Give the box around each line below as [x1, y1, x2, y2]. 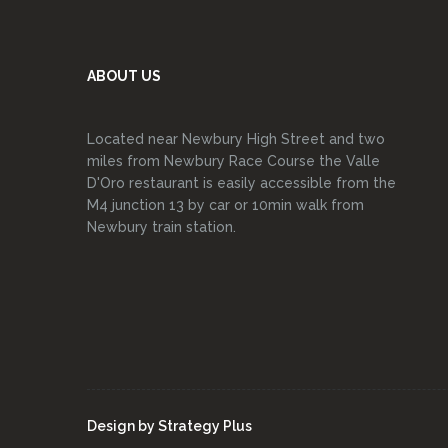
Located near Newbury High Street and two [87, 131, 385, 147]
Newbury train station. [87, 219, 236, 235]
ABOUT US [87, 68, 161, 84]
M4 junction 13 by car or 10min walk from [87, 197, 364, 213]
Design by [87, 418, 158, 434]
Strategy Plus [158, 418, 252, 434]
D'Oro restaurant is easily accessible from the [87, 175, 396, 191]
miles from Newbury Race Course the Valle [87, 153, 380, 169]
